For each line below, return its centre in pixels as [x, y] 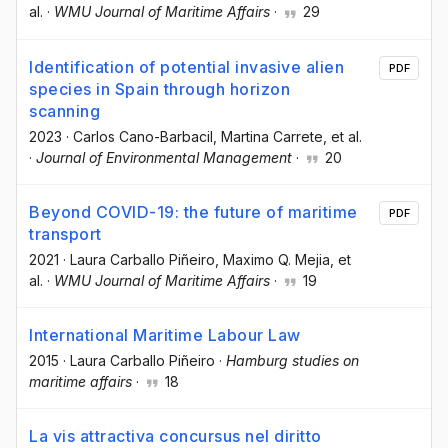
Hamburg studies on [292, 360]
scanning [64, 110]
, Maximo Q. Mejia [272, 259]
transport [65, 233]
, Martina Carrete [268, 136]
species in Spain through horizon [159, 88]
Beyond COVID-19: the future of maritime [193, 211]
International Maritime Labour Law [165, 334]
